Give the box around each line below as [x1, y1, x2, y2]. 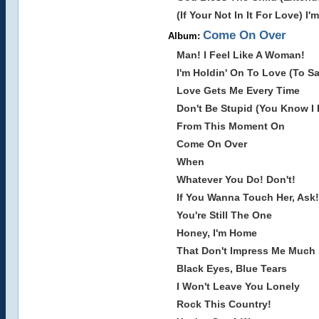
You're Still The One [176, 209, 272, 221]
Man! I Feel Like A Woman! [176, 49, 305, 61]
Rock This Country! [176, 298, 271, 310]
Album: [167, 31, 203, 41]
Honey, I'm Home [176, 227, 257, 239]
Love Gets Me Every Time [176, 85, 300, 96]
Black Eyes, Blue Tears [176, 263, 287, 274]
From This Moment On [176, 120, 285, 132]
